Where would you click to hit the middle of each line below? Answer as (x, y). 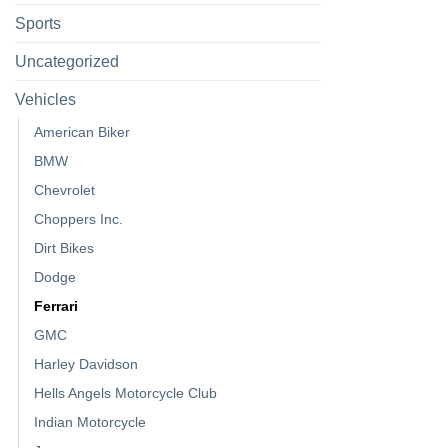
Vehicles (45, 100)
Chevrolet (64, 190)
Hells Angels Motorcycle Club (125, 393)
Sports (38, 24)
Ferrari (56, 306)
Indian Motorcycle (90, 422)
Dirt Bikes (64, 248)
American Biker (82, 132)
